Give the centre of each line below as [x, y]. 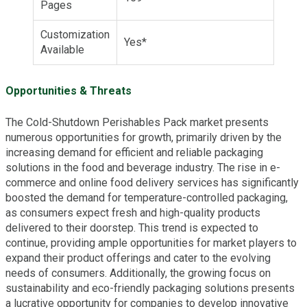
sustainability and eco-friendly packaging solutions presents [150, 288]
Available [62, 49]
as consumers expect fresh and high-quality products [133, 212]
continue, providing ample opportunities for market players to [151, 243]
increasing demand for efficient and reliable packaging [134, 152]
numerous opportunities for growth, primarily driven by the [144, 137]
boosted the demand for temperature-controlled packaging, [147, 197]
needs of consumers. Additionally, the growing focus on [138, 273]
